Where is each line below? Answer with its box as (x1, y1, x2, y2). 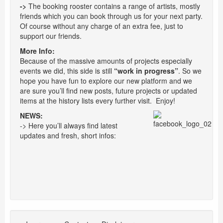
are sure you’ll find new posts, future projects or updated (20, 85, 197, 96)
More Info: (20, 45, 55, 56)
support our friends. (20, 30, 82, 41)
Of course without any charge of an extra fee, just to (20, 20, 183, 31)
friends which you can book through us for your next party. (20, 10, 203, 21)
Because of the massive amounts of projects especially (20, 55, 192, 66)
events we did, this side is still (20, 65, 114, 76)
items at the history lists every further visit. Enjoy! (20, 95, 175, 106)
